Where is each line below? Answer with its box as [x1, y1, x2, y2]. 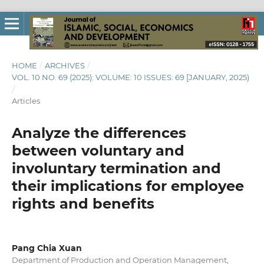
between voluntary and [11, 141, 184, 159]
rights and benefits [11, 194, 154, 212]
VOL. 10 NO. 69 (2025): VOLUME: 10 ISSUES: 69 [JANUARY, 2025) [11, 72, 249, 82]
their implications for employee [11, 177, 244, 194]
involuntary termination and [11, 159, 221, 177]
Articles [11, 95, 40, 105]
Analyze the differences [11, 124, 186, 141]
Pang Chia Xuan [11, 242, 82, 253]
